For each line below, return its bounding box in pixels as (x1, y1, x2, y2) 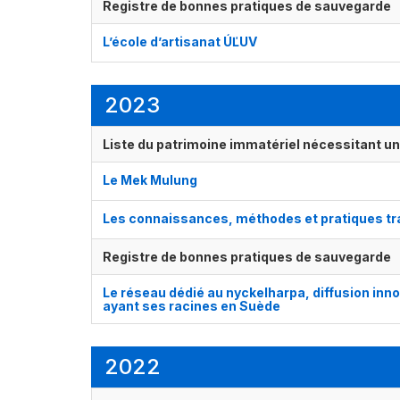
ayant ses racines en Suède (103, 298, 280, 314)
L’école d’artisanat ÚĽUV (103, 34, 257, 50)
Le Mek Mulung (103, 172, 197, 188)
